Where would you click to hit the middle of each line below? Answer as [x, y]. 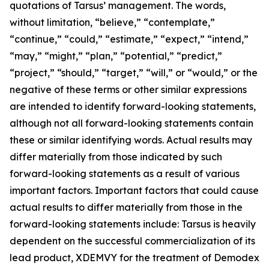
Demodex [237, 258]
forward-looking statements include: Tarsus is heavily [133, 224]
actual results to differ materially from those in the [126, 207]
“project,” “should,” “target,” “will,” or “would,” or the [134, 73]
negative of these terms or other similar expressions [128, 89]
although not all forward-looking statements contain [131, 123]
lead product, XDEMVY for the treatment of [112, 258]
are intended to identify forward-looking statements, [133, 106]
